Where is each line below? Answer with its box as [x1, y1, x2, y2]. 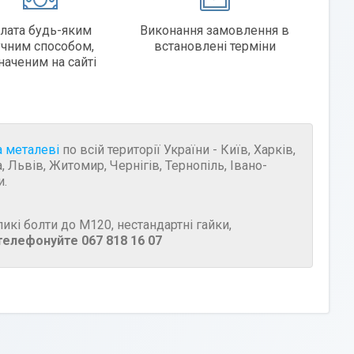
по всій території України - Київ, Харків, [59, 141, 296, 157]
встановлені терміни [153, 38, 276, 54]
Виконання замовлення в [140, 22, 290, 38]
